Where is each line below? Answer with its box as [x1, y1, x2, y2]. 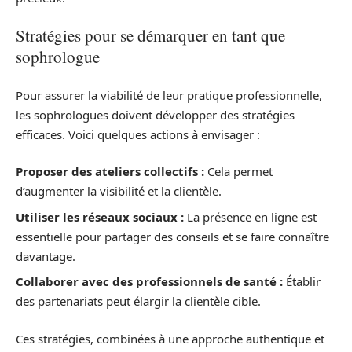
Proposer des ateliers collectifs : [16, 163, 204, 180]
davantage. [16, 247, 75, 264]
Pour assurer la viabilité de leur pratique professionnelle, [16, 86, 322, 103]
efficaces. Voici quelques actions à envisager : [16, 126, 260, 142]
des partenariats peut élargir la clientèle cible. [16, 293, 261, 310]
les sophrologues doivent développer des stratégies [16, 106, 295, 123]
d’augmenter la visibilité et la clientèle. [16, 183, 222, 200]
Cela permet [204, 163, 273, 180]
